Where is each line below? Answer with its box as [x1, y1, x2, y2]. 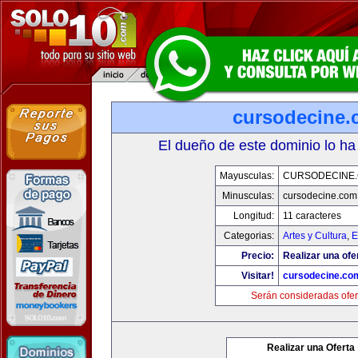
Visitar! [241, 270, 274, 281]
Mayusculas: [220, 170, 274, 181]
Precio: [241, 250, 274, 261]
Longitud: [233, 210, 274, 221]
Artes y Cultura [283, 230, 347, 241]
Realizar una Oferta [267, 342, 355, 353]
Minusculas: [222, 190, 274, 201]
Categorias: [224, 230, 274, 241]
